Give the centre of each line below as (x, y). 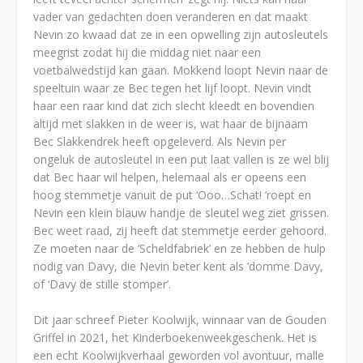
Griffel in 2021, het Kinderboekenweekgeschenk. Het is (175, 337)
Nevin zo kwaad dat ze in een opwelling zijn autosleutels (181, 34)
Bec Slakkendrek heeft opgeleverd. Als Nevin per (160, 141)
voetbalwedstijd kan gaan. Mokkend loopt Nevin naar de (181, 70)
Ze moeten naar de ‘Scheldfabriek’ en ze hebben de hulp (179, 248)
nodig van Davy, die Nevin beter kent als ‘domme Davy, (178, 266)
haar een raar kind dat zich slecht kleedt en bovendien (174, 106)
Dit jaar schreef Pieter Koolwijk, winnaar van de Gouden (180, 320)
